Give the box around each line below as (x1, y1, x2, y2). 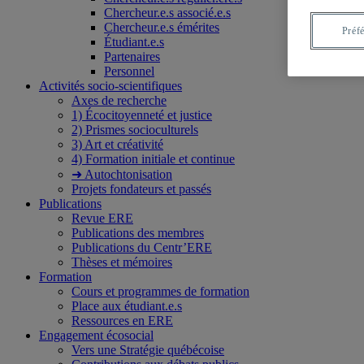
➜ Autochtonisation (71, 167, 172, 181)
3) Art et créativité (71, 137, 163, 151)
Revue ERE (71, 211, 133, 225)
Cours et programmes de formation (71, 284, 249, 298)
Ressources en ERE (71, 314, 173, 327)
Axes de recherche (71, 93, 167, 107)
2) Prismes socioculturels (71, 123, 198, 136)
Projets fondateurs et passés (71, 182, 211, 196)
